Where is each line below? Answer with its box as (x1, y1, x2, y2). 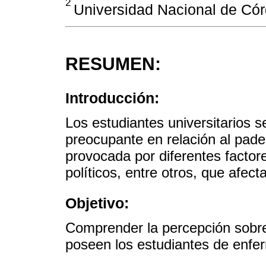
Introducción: (65, 89, 159, 106)
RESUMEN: (65, 53, 161, 74)
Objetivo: (65, 194, 129, 211)
